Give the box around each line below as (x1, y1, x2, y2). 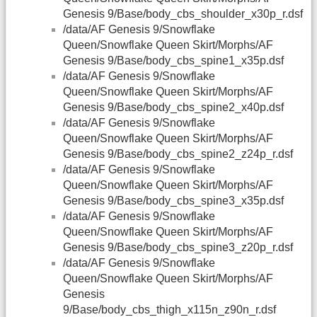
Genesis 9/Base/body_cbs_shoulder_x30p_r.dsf (63, 8, 303, 21)
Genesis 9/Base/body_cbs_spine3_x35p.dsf (63, 195, 284, 207)
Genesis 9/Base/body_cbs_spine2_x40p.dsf (63, 101, 284, 114)
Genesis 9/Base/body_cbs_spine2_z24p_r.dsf (63, 148, 293, 161)
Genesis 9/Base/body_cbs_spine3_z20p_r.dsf (63, 241, 293, 254)
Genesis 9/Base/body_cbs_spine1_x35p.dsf (63, 54, 284, 67)
